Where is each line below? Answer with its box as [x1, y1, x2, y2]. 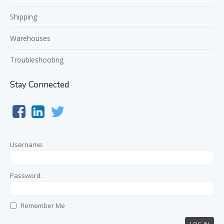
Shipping [10, 12, 37, 21]
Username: [10, 140, 43, 149]
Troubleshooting [10, 55, 63, 64]
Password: [10, 171, 42, 180]
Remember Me [20, 201, 65, 210]
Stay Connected [10, 79, 69, 90]
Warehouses [10, 33, 50, 43]
